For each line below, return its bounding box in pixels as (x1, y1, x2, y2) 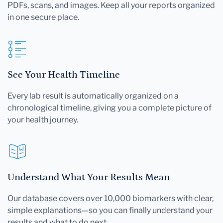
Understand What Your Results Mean (7, 171, 170, 183)
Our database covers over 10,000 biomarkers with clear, (7, 193, 214, 203)
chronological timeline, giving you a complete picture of (7, 103, 212, 112)
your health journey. (7, 114, 78, 124)
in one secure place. (7, 12, 79, 22)
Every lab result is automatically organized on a (7, 91, 179, 101)
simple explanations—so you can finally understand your (7, 205, 213, 215)
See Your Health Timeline (7, 69, 120, 80)
